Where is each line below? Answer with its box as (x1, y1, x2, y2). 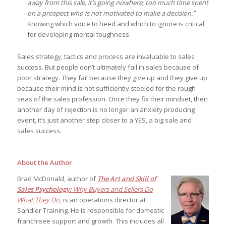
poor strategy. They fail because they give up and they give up (17, 73, 207, 83)
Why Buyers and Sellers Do (71, 185, 153, 194)
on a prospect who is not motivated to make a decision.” (27, 9, 195, 18)
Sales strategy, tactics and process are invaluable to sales (17, 52, 195, 62)
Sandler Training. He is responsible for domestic (17, 206, 164, 215)
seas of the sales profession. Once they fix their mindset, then (17, 94, 208, 104)
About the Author (17, 158, 72, 167)
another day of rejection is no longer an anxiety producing (17, 105, 195, 115)
